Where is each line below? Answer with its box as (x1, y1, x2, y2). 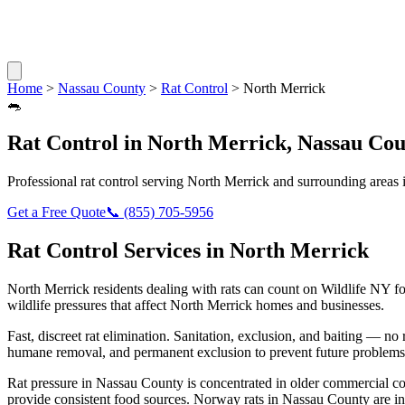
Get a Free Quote (7, 203, 106, 220)
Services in (118, 238, 230, 262)
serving (138, 173, 187, 189)
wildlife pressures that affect (7, 297, 170, 313)
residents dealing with (89, 280, 221, 297)
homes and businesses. (252, 297, 384, 313)
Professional (7, 173, 80, 189)
